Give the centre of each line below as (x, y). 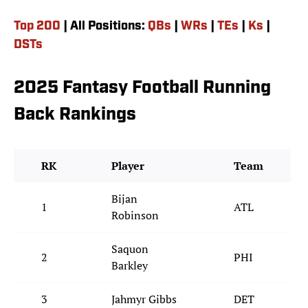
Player (128, 166)
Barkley (130, 266)
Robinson (135, 216)
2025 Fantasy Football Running (142, 89)
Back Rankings (75, 115)
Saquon (130, 249)
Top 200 (37, 27)
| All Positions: (104, 27)
